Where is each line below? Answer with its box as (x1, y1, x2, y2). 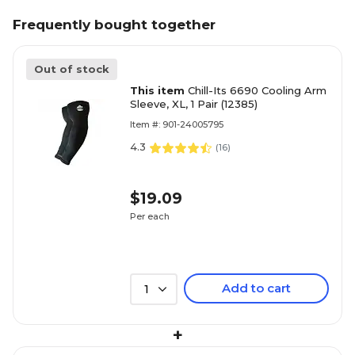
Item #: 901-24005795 (130, 119, 223, 130)
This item (130, 84, 188, 97)
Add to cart (222, 281, 291, 296)
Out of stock (34, 63, 109, 75)
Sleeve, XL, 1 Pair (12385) (130, 97, 258, 110)
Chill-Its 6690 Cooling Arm (188, 84, 326, 97)
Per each (130, 210, 170, 222)
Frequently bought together (13, 17, 216, 32)
